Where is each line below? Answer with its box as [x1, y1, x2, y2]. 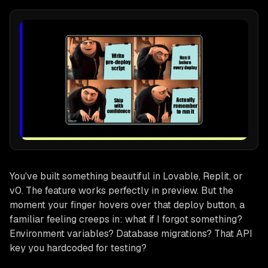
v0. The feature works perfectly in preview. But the [10, 184, 233, 197]
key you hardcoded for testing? [10, 241, 147, 254]
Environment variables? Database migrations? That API [10, 227, 252, 240]
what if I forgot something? [125, 212, 242, 226]
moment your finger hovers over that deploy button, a [10, 198, 245, 211]
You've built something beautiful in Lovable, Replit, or [10, 169, 243, 182]
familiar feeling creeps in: [10, 212, 125, 226]
